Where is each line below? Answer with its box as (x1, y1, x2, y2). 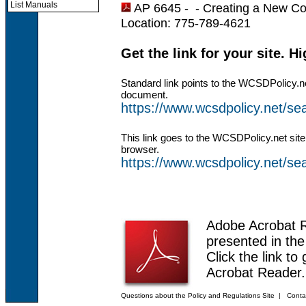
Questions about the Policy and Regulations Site (121, 292, 275, 299)
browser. (121, 143, 159, 155)
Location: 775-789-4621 (121, 15, 251, 30)
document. (121, 88, 168, 100)
